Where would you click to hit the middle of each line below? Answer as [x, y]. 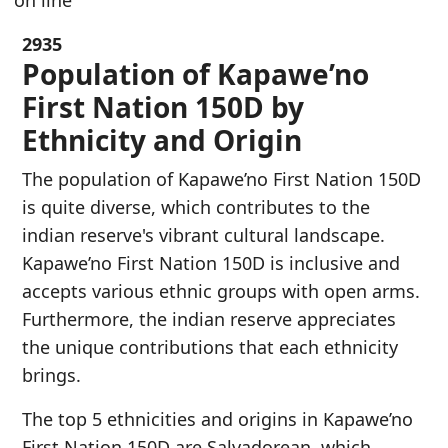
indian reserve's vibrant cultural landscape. [203, 235]
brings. [51, 375]
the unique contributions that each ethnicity [210, 347]
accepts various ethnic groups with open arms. [221, 291]
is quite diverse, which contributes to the [196, 207]
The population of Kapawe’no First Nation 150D [221, 179]
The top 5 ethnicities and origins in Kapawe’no [217, 419]
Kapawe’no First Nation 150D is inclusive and [211, 263]
